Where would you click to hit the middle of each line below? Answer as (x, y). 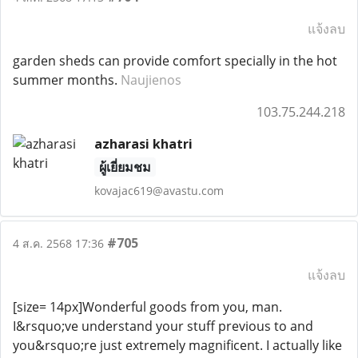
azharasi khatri (143, 144)
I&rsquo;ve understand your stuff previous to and (163, 326)
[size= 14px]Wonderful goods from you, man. (147, 307)
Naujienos (151, 80)
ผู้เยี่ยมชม (125, 167)
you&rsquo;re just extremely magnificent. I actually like (177, 345)
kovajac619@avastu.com (159, 191)
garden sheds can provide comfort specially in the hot (175, 61)
